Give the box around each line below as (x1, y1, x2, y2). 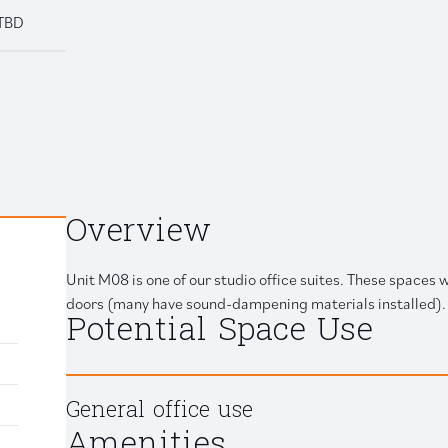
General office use (66, 395, 253, 428)
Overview (66, 209, 211, 257)
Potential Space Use (66, 308, 373, 356)
